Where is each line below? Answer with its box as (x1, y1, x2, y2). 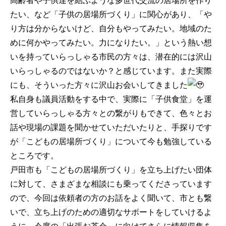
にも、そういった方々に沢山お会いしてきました (10, 79, 188, 91)
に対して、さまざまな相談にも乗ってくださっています (10, 178, 212, 190)
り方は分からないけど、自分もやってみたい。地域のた (10, 23, 212, 34)
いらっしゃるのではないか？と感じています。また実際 (10, 65, 212, 77)
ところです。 (10, 150, 59, 161)
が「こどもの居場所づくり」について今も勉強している (10, 136, 212, 147)
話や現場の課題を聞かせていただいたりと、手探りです (10, 122, 212, 133)
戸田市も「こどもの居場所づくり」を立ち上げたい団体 (10, 164, 212, 176)
